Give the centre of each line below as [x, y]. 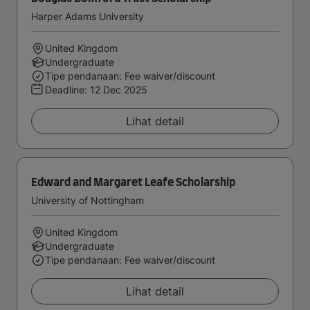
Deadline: [67, 90]
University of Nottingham [88, 200]
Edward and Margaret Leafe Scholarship [133, 183]
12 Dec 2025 [119, 90]
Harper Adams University [88, 16]
